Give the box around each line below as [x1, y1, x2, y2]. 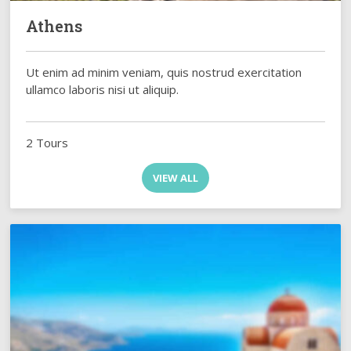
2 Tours [26, 134, 69, 150]
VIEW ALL [152, 170, 198, 185]
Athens [26, 15, 83, 36]
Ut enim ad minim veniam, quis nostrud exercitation [26, 63, 302, 80]
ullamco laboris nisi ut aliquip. [26, 81, 179, 97]
